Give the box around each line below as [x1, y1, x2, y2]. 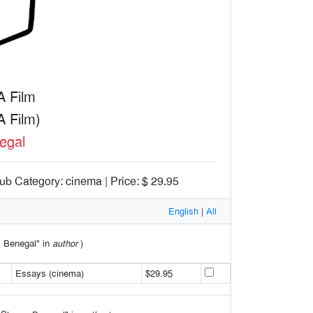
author [52, 237, 78, 249]
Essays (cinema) [15, 267, 84, 279]
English [168, 205, 198, 217]
